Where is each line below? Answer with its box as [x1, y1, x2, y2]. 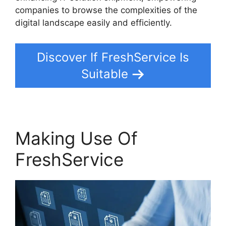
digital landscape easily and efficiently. [15, 17, 172, 28]
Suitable [81, 67, 128, 82]
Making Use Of [15, 128, 138, 149]
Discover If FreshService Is [37, 50, 189, 65]
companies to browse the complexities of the [15, 5, 197, 15]
